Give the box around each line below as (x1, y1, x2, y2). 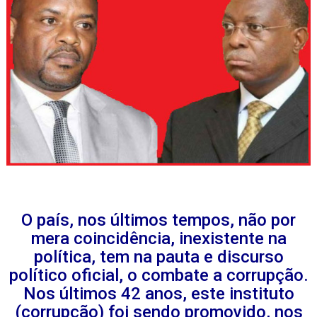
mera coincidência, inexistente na (30, 229, 287, 248)
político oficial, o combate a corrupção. (8, 265, 309, 285)
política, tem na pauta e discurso (33, 247, 284, 267)
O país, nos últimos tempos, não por (21, 210, 296, 230)
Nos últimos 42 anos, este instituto (23, 284, 294, 304)
